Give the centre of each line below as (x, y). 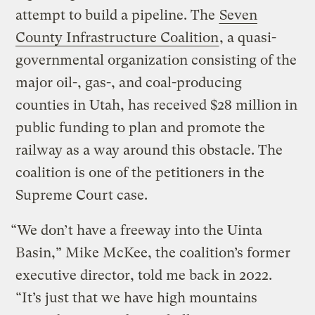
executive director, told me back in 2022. (144, 276)
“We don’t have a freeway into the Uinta (137, 231)
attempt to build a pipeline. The (117, 15)
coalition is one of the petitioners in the (140, 173)
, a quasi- (248, 38)
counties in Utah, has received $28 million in (157, 105)
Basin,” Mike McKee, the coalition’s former (153, 253)
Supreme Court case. (82, 195)
